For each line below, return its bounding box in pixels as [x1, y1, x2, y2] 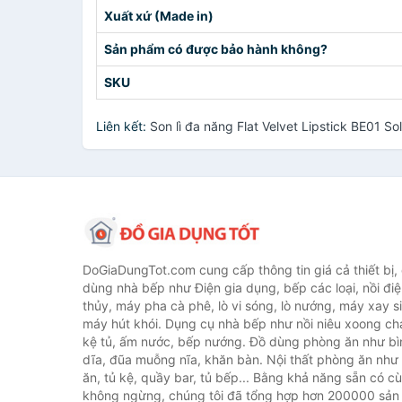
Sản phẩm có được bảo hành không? [104, 41, 328, 57]
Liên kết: [96, 118, 150, 134]
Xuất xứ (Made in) [104, 8, 214, 23]
